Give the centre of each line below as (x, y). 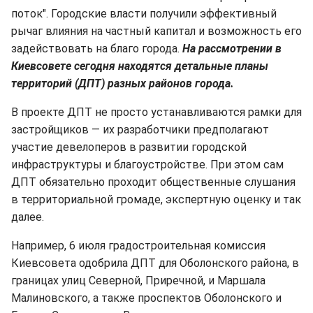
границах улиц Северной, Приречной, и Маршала (138, 281)
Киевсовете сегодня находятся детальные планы (140, 66)
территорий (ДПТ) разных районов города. (123, 84)
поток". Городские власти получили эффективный (144, 14)
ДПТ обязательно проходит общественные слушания (153, 182)
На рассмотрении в (232, 49)
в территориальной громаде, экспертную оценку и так (156, 200)
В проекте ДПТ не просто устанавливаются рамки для (156, 112)
